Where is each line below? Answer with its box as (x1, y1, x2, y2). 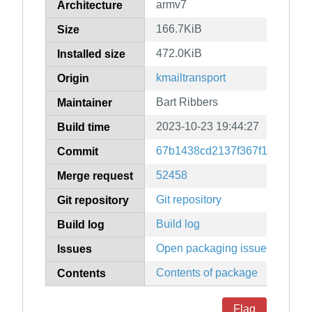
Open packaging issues (156, 242, 272, 255)
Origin (57, 72, 89, 85)
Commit (57, 146, 98, 158)
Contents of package (156, 267, 258, 279)
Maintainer (57, 97, 112, 109)
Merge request (57, 170, 133, 182)
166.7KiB (156, 23, 202, 36)
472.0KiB (156, 47, 202, 60)
